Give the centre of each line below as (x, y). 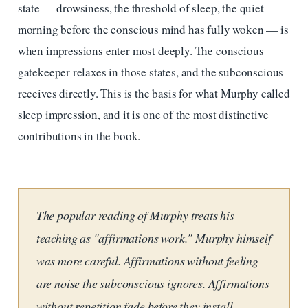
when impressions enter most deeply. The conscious (141, 50)
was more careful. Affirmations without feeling (147, 261)
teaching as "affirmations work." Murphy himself (154, 238)
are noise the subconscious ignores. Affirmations (153, 284)
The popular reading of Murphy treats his (135, 216)
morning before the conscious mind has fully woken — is (153, 29)
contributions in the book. (79, 135)
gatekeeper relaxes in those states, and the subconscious (151, 71)
